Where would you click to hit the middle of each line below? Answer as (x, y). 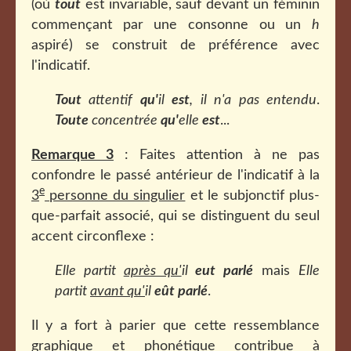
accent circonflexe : (93, 237)
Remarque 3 (72, 155)
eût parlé (181, 291)
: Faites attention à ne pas (217, 155)
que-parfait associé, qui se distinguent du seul (175, 216)
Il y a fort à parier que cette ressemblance (175, 326)
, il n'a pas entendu (253, 100)
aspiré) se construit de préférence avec (175, 45)
